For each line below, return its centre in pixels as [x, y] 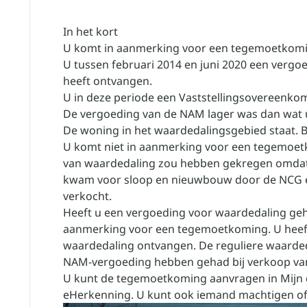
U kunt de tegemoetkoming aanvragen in [172, 278]
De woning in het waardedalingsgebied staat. [182, 130]
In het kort [90, 32]
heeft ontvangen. [108, 81]
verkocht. [87, 196]
